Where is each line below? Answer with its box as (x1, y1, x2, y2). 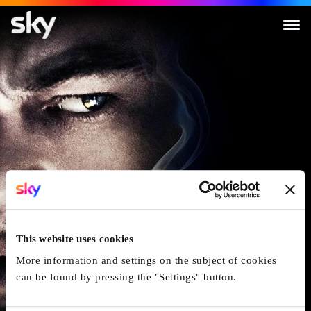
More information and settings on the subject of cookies (16, 255, 277, 267)
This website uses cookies (16, 233, 134, 244)
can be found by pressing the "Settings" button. (16, 271, 237, 283)
